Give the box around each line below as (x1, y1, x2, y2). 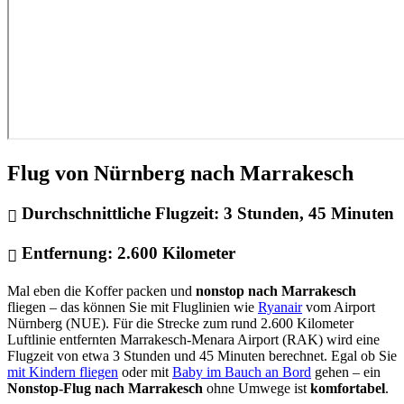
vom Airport (302, 298, 375, 315)
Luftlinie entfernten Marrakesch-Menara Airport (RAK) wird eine (7, 331, 380, 347)
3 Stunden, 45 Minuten (224, 204, 394, 224)
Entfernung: (17, 243, 117, 262)
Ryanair (258, 298, 302, 315)
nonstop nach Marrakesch (196, 282, 356, 298)
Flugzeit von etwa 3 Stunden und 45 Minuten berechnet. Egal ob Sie (7, 347, 397, 363)
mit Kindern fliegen (7, 363, 118, 380)
